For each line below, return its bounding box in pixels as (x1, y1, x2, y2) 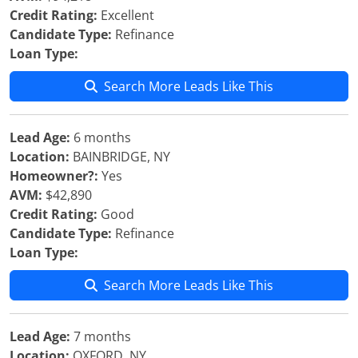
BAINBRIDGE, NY (70, 148, 170, 165)
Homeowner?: (10, 167, 98, 185)
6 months (70, 129, 131, 146)
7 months (70, 328, 131, 345)
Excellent (97, 6, 154, 24)
